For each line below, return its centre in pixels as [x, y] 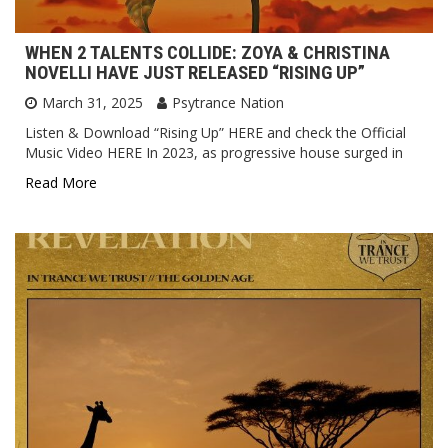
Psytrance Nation [228, 103]
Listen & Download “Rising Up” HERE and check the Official [215, 133]
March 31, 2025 [92, 103]
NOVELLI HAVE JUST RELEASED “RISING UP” [195, 73]
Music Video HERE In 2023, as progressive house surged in [214, 153]
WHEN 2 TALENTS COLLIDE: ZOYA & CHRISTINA [207, 53]
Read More [61, 183]
